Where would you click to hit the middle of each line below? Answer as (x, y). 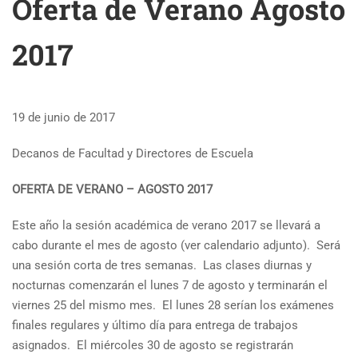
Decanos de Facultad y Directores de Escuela (133, 153)
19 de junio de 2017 (64, 117)
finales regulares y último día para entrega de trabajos (155, 325)
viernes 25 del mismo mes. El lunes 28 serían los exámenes (173, 305)
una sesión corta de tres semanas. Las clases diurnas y (162, 265)
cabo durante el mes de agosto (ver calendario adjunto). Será (176, 245)
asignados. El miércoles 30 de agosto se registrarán (153, 345)
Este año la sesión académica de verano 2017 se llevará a (166, 225)
